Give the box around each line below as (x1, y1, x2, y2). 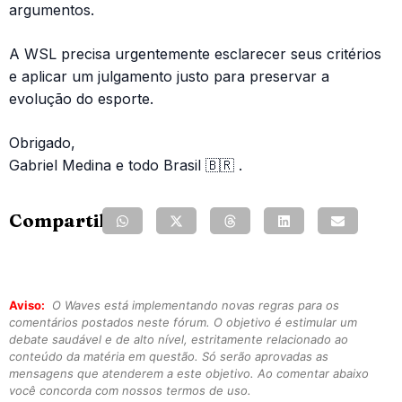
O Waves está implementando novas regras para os (48, 298, 339, 313)
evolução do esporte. (9, 90, 153, 109)
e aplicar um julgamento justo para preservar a (9, 67, 329, 86)
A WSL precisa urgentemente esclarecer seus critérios (9, 45, 381, 64)
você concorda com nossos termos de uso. (9, 383, 251, 398)
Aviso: (9, 298, 45, 313)
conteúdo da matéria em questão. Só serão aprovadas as (9, 349, 328, 364)
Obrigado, (9, 134, 75, 153)
